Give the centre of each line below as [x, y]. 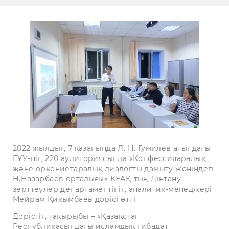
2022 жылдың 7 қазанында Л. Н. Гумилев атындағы [112, 148]
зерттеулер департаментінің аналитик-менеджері [112, 189]
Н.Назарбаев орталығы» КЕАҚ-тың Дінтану [97, 179]
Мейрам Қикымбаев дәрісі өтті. [75, 199]
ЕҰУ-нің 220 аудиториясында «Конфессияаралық [109, 158]
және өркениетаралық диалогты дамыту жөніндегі [113, 169]
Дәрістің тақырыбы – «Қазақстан [76, 216]
